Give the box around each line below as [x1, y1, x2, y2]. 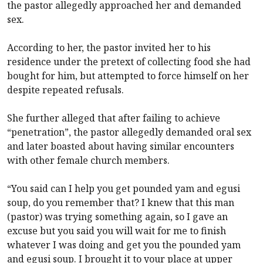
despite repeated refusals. [7, 83, 124, 96]
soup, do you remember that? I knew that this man [7, 195, 234, 209]
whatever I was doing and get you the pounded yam [7, 238, 241, 251]
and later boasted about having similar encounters [7, 139, 234, 153]
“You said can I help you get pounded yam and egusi [7, 181, 240, 195]
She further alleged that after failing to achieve [7, 111, 220, 124]
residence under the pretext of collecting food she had [7, 55, 251, 68]
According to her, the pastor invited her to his [7, 41, 211, 54]
